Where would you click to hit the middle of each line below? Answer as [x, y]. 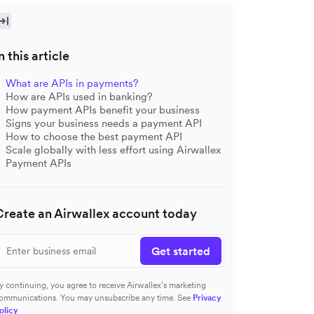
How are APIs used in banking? [79, 96]
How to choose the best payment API [94, 136]
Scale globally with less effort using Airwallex [113, 149]
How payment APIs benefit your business [103, 109]
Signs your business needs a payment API [104, 123]
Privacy [207, 297]
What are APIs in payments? [72, 83]
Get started [181, 251]
